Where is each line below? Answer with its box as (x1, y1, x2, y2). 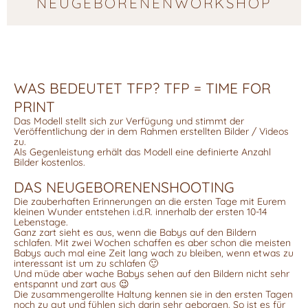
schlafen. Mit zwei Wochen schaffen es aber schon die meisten (14, 236, 291, 250)
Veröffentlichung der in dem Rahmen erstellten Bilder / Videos (14, 125, 289, 138)
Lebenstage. (14, 216, 68, 229)
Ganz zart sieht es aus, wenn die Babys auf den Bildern (14, 226, 256, 239)
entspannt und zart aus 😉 (14, 278, 129, 291)
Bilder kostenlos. (14, 156, 85, 169)
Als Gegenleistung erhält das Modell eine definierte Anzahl (14, 146, 271, 159)
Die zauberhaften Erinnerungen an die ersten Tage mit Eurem (14, 195, 286, 208)
